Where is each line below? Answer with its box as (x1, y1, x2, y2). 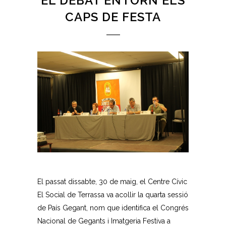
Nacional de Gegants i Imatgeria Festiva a (37, 216, 171, 225)
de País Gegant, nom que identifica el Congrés (37, 203, 189, 212)
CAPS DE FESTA (65, 9, 161, 24)
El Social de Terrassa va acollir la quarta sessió (37, 190, 188, 199)
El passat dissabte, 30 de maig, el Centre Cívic (37, 177, 187, 186)
